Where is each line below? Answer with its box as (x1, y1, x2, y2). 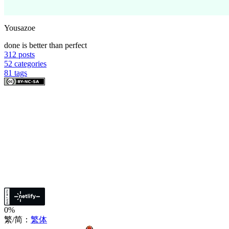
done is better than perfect (4, 40, 87, 50)
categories (14, 59, 47, 68)
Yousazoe (4, 23, 35, 32)
